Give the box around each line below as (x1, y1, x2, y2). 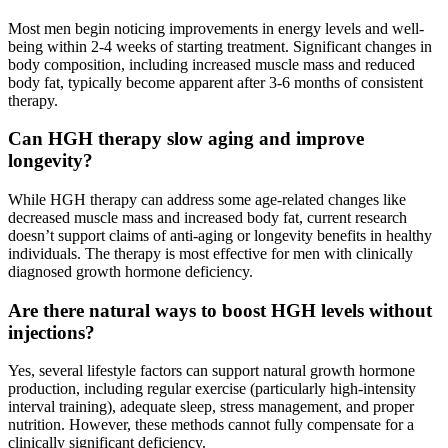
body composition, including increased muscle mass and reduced (8, 55, 415, 73)
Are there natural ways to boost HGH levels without (8, 299, 432, 321)
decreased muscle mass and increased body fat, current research (8, 209, 407, 227)
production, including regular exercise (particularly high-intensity (8, 380, 416, 398)
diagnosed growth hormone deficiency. (8, 263, 253, 281)
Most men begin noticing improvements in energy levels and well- (8, 19, 424, 37)
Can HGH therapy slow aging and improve (8, 128, 364, 150)
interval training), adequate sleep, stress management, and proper (8, 398, 414, 416)
